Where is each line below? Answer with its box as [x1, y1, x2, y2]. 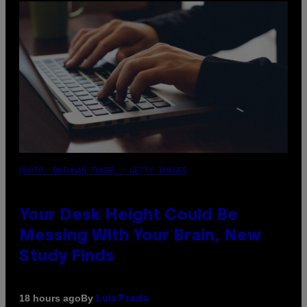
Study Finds [19, 249, 114, 265]
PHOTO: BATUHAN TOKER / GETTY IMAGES [19, 165, 187, 175]
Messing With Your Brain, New [19, 228, 262, 244]
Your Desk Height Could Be [19, 208, 238, 223]
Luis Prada [96, 294, 149, 304]
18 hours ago [19, 293, 81, 304]
